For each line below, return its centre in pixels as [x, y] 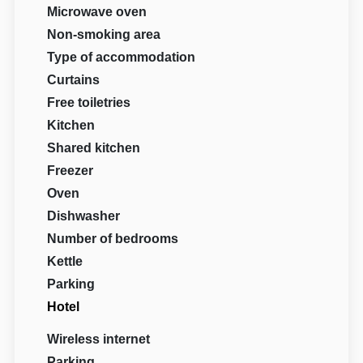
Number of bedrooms [113, 239]
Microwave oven [97, 12]
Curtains [74, 80]
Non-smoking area [104, 35]
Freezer [70, 171]
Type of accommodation [122, 58]
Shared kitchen [94, 148]
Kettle [65, 262]
